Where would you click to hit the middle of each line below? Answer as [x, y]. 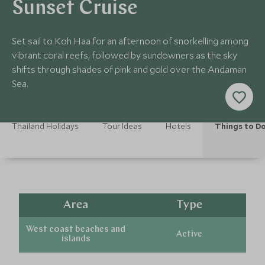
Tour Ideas [122, 126]
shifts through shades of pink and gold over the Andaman [129, 69]
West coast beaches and [76, 230]
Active [189, 235]
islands [76, 239]
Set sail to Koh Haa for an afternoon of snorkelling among [130, 41]
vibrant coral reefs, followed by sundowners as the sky [125, 55]
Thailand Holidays [45, 126]
